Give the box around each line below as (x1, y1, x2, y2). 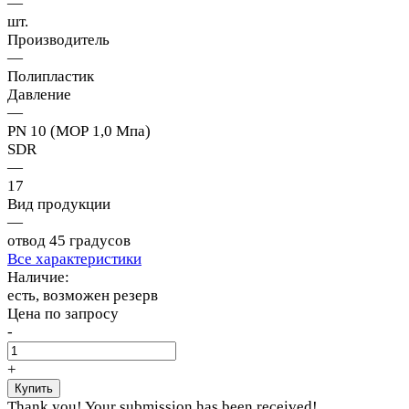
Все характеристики (7, 250, 142, 268)
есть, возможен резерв (7, 287, 158, 305)
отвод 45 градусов (7, 232, 131, 250)
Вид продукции (7, 195, 110, 214)
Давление (7, 86, 71, 104)
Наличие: (7, 268, 69, 287)
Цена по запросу (7, 305, 119, 323)
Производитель (7, 31, 110, 49)
